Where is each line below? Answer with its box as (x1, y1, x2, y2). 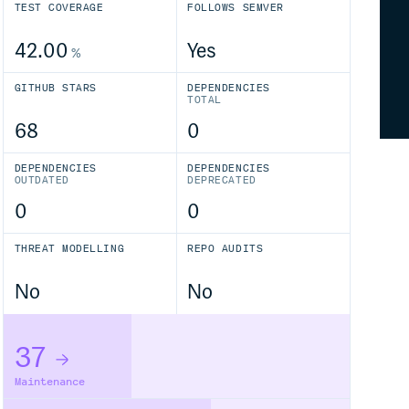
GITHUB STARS (14, 82, 97, 94)
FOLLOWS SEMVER (187, 2, 284, 14)
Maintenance (14, 375, 85, 388)
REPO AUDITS (187, 243, 264, 255)
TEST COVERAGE (14, 2, 104, 14)
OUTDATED (14, 174, 69, 187)
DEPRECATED (187, 174, 257, 187)
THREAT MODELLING (14, 243, 125, 255)
